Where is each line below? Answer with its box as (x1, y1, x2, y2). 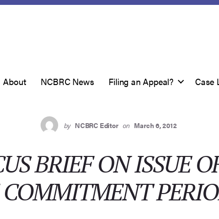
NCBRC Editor (75, 120, 119, 130)
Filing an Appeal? (109, 75, 174, 88)
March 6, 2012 (133, 120, 177, 130)
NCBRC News (41, 75, 94, 88)
